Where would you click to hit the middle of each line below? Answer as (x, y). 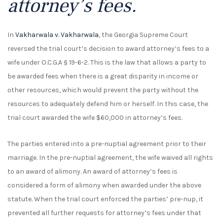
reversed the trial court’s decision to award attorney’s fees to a (108, 49)
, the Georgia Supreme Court (143, 35)
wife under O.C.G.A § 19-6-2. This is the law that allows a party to (107, 63)
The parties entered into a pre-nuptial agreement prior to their (107, 144)
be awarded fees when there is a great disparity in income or (103, 76)
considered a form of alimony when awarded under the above (104, 185)
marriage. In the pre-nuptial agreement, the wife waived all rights (110, 158)
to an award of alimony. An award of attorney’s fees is (92, 172)
